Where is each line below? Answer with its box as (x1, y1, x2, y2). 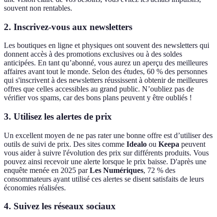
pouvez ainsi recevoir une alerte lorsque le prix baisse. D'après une (4, 157, 206, 166)
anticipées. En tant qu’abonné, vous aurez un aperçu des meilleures (4, 59, 208, 67)
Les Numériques (90, 166, 143, 174)
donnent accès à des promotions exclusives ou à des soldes (4, 50, 182, 59)
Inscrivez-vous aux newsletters (14, 21, 132, 32)
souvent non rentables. (4, 3, 72, 12)
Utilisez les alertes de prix (14, 111, 112, 122)
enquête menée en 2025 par (4, 166, 90, 174)
